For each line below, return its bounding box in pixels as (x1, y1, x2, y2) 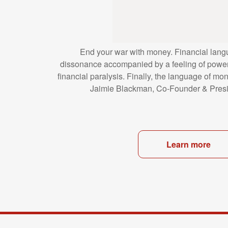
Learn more (166, 138, 211, 150)
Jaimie (90, 82, 116, 94)
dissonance (60, 58, 104, 70)
